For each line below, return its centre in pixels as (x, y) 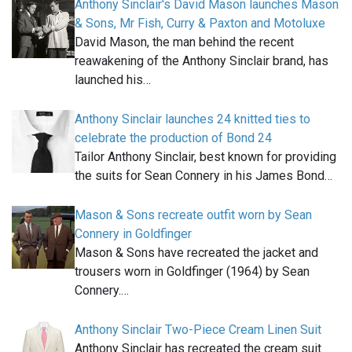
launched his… (113, 80)
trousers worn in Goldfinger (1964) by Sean (192, 272)
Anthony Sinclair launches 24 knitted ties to (192, 119)
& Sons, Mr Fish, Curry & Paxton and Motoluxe (200, 24)
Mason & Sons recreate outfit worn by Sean (193, 215)
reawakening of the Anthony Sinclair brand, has (202, 61)
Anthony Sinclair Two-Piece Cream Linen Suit (198, 330)
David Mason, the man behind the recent (184, 42)
